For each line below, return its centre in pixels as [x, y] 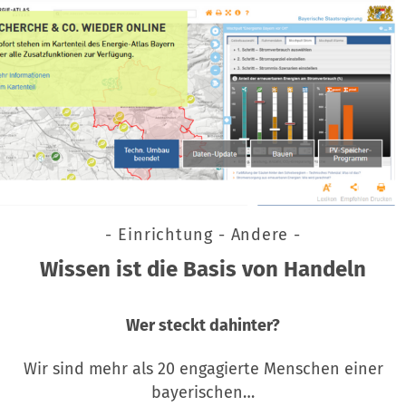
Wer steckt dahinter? [203, 326]
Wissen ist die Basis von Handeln [203, 270]
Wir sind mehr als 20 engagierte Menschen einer [203, 369]
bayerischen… [203, 393]
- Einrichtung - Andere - [203, 235]
